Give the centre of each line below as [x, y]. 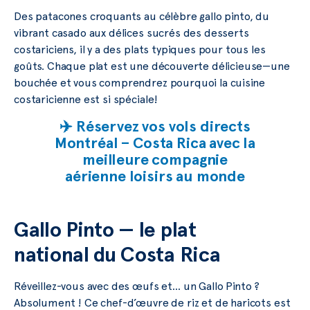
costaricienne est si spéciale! [86, 99]
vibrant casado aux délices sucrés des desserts [131, 33]
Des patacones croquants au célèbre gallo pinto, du [142, 16]
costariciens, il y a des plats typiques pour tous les [140, 49]
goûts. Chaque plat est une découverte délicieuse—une [152, 66]
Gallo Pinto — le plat [105, 230]
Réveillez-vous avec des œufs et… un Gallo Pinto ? [137, 286]
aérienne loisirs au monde [155, 176]
